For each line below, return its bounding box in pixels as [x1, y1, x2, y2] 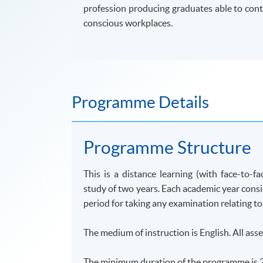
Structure [174, 137, 252, 157]
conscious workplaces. [83, 17, 173, 28]
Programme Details [72, 92, 209, 112]
